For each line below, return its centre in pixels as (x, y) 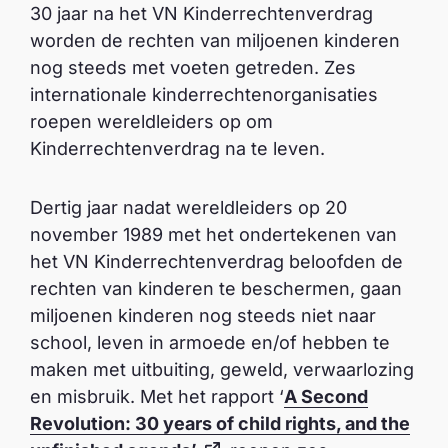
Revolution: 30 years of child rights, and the (220, 423)
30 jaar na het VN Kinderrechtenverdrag (201, 13)
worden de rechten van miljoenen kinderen (215, 40)
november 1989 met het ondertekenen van (213, 234)
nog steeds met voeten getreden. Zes (193, 67)
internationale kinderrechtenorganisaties (204, 94)
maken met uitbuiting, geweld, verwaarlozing (222, 369)
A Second (326, 396)
